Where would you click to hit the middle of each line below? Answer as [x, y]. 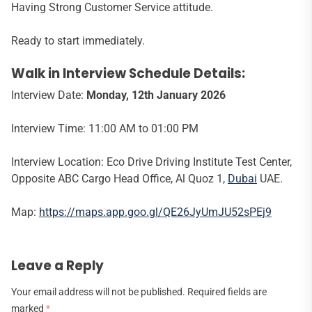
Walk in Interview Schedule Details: [128, 74]
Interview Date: [49, 95]
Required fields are [227, 292]
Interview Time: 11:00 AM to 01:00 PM [105, 129]
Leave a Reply [57, 266]
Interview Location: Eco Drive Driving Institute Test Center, [151, 162]
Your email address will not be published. [98, 292]
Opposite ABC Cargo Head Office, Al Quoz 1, [119, 179]
